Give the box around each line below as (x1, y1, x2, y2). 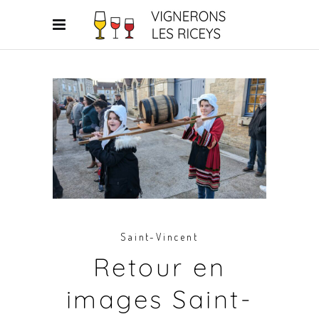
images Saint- (66, 283, 253, 315)
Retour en (93, 251, 226, 283)
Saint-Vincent (120, 230, 199, 243)
